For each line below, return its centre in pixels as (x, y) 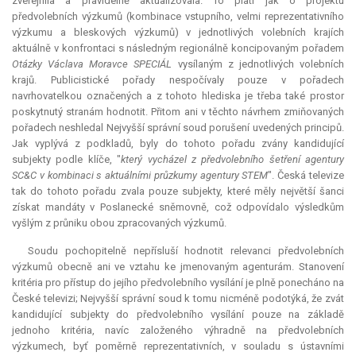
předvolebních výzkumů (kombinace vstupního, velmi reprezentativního (178, 17)
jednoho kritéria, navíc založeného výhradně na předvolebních (178, 331)
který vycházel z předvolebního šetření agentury (232, 160)
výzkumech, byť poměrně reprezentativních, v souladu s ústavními (178, 346)
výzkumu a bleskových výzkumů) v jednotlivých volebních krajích (178, 33)
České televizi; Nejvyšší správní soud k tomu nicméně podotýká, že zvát (178, 299)
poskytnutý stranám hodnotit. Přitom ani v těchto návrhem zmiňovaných (178, 112)
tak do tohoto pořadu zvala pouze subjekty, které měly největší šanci (178, 192)
